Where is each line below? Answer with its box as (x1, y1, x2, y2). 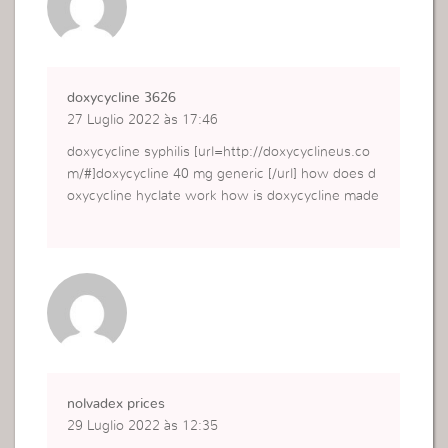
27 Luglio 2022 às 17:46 (67, 113, 219, 128)
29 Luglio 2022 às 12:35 (67, 419, 219, 434)
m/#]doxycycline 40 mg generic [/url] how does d (67, 167, 377, 182)
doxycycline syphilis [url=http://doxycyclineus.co (67, 145, 371, 160)
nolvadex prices (67, 397, 166, 412)
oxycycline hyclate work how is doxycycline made (67, 189, 380, 204)
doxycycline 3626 (67, 91, 177, 106)
